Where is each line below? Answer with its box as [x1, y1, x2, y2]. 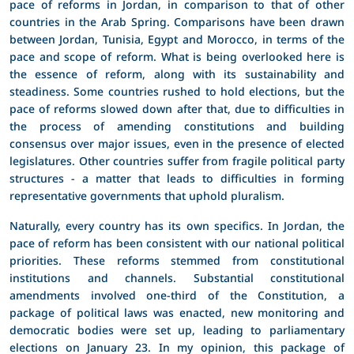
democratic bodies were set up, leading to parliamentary [9, 319, 345, 340]
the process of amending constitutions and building [9, 115, 345, 136]
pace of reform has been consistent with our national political [9, 232, 345, 253]
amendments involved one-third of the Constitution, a [9, 284, 345, 305]
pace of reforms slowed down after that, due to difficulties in [9, 98, 345, 119]
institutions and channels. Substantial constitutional [9, 267, 345, 288]
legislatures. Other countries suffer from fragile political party [9, 150, 345, 171]
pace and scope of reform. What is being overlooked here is [9, 46, 345, 66]
